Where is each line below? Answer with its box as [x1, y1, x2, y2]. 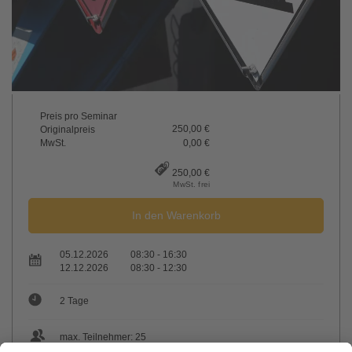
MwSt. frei [173, 179, 210, 189]
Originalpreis [40, 123, 95, 135]
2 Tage [60, 295, 89, 307]
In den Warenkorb [131, 208, 221, 222]
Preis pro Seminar [40, 110, 117, 122]
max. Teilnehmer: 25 [60, 332, 146, 343]
